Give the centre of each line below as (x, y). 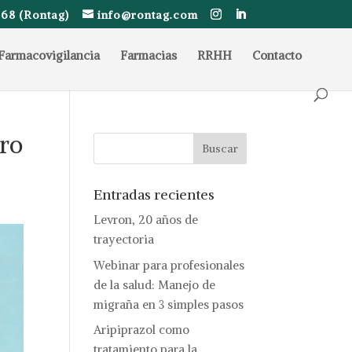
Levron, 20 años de (146, 220)
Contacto (277, 55)
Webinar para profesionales (169, 265)
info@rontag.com (147, 15)
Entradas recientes (154, 194)
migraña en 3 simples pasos (169, 304)
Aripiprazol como (142, 330)
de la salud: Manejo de (155, 284)
